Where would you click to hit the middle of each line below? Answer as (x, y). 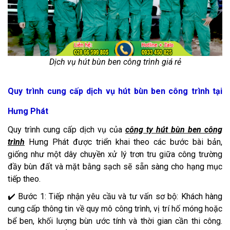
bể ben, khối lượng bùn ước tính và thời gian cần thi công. (115, 221)
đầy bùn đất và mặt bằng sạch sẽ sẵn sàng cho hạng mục (115, 166)
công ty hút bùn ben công (174, 129)
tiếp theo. (24, 179)
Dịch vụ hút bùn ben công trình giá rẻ (115, 62)
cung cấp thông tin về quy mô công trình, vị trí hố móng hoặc (115, 208)
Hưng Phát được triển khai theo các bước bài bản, (123, 142)
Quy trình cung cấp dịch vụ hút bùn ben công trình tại (115, 91)
